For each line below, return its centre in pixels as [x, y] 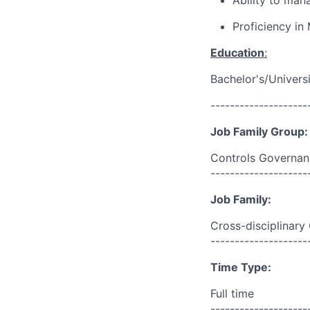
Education [237, 53]
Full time [232, 293]
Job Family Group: [259, 131]
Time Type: [241, 267]
